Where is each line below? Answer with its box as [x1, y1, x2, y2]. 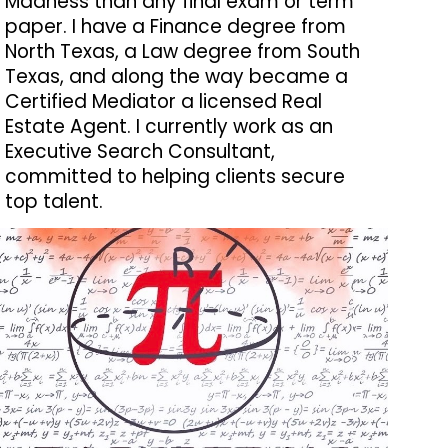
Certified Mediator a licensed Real [4, 88, 322, 115]
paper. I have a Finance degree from [4, 13, 346, 40]
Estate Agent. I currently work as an [4, 113, 333, 140]
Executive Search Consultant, [4, 138, 275, 165]
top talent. [4, 188, 103, 215]
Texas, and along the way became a [4, 63, 348, 90]
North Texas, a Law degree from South [4, 38, 360, 65]
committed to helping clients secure [4, 163, 345, 190]
